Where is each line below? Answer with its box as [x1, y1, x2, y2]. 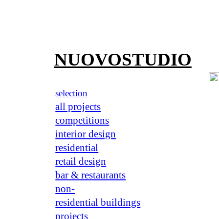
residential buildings [55, 197, 141, 208]
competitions [55, 115, 109, 126]
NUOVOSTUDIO [54, 49, 192, 69]
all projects [55, 101, 101, 112]
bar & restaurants [55, 170, 126, 181]
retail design [55, 156, 107, 167]
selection [55, 88, 88, 99]
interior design [55, 129, 116, 140]
